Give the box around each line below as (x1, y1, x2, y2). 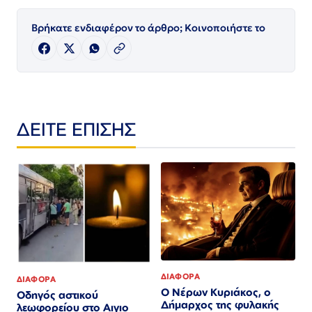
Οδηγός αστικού (17, 288, 98, 302)
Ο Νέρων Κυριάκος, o (161, 285, 271, 299)
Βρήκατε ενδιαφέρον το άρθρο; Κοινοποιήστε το (31, 22, 265, 35)
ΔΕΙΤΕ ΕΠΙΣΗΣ (17, 118, 136, 141)
